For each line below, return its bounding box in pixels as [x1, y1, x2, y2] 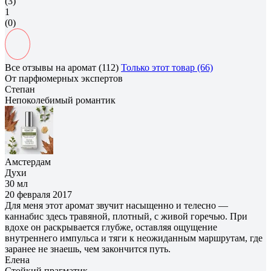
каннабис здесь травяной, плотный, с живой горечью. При [5, 211, 247, 221]
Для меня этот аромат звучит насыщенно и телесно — [5, 200, 228, 211]
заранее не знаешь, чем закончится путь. [5, 243, 171, 254]
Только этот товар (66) [121, 62, 213, 73]
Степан [5, 83, 35, 94]
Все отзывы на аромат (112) [5, 62, 119, 73]
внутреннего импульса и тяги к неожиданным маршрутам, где [5, 232, 263, 243]
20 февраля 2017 [5, 189, 72, 200]
